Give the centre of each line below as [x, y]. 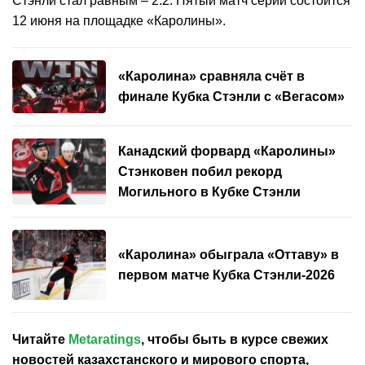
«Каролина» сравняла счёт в [211, 77]
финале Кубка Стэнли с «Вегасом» [231, 97]
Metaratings [105, 340]
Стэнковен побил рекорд [200, 171]
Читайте [40, 340]
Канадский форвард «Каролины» [227, 151]
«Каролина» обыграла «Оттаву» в [229, 255]
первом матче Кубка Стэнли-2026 [226, 275]
